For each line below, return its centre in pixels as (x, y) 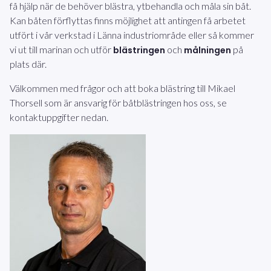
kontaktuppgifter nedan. (59, 117)
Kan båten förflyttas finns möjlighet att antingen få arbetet (128, 21)
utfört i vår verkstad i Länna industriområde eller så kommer (132, 35)
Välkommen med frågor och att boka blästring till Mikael (122, 88)
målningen (207, 51)
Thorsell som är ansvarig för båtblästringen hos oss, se (118, 103)
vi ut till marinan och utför (61, 50)
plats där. (28, 64)
